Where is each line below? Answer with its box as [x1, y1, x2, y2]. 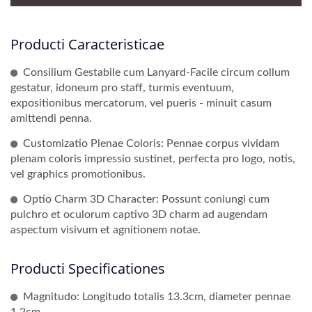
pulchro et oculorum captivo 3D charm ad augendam [10, 208, 267, 220]
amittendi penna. [10, 112, 92, 124]
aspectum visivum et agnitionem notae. [10, 224, 201, 235]
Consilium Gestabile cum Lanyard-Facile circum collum [23, 66, 290, 78]
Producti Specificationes [10, 258, 165, 278]
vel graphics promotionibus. [10, 168, 146, 180]
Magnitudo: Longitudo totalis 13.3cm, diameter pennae [23, 290, 290, 302]
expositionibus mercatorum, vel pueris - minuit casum [10, 97, 272, 109]
